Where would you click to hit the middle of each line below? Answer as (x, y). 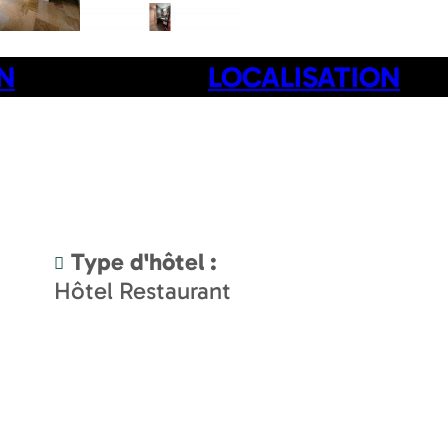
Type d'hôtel (140, 262)
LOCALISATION (304, 77)
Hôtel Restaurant (142, 291)
